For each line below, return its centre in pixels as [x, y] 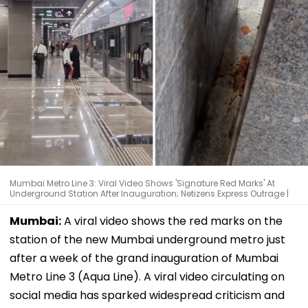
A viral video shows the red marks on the [172, 221]
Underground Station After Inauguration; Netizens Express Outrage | [149, 193]
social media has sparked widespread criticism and [147, 295]
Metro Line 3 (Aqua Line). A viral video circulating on [147, 276]
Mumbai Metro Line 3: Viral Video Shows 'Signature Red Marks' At [142, 183]
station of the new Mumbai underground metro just [147, 239]
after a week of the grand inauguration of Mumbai [144, 258]
